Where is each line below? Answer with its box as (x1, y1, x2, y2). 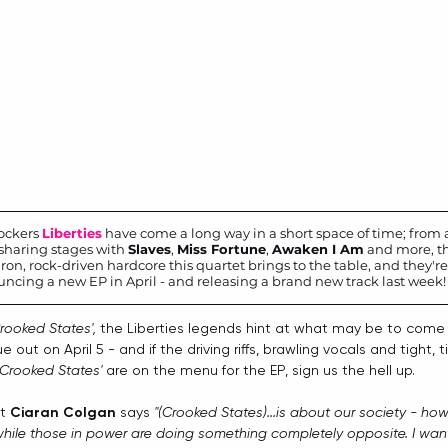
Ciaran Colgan (10, 404, 116, 421)
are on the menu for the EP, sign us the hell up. (102, 362, 415, 378)
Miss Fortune (177, 241, 266, 257)
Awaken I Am (272, 241, 364, 257)
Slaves (128, 241, 171, 257)
